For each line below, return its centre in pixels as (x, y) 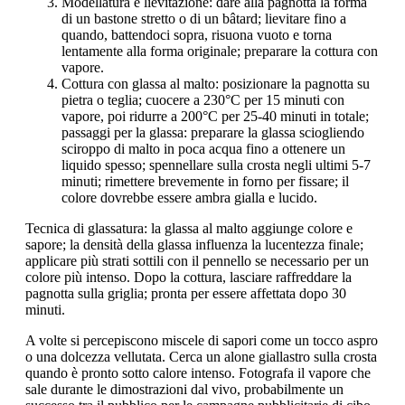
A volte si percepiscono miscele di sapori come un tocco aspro (202, 341)
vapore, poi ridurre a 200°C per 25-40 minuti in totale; (215, 117)
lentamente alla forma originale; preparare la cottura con (220, 52)
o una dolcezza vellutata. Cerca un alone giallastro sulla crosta (201, 357)
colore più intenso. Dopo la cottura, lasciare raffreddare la (188, 278)
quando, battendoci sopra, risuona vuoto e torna (197, 35)
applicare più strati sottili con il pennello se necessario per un (197, 261)
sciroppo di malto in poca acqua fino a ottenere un (203, 149)
